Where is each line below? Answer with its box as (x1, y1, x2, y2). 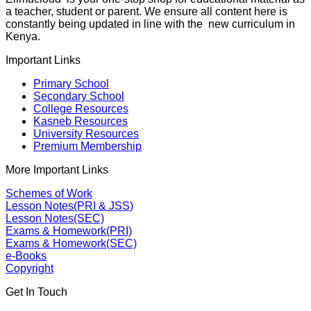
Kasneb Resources (33, 115, 128, 128)
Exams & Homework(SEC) (6, 237, 137, 250)
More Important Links (6, 164, 108, 176)
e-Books (6, 250, 47, 262)
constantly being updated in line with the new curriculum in (6, 18, 295, 31)
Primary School (33, 78, 109, 90)
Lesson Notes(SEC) (6, 212, 104, 225)
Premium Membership (33, 140, 142, 153)
